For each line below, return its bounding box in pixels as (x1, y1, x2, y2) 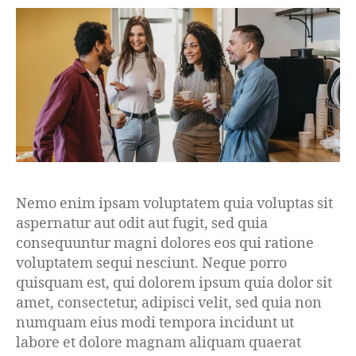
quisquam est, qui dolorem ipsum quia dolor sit (16, 273, 332, 292)
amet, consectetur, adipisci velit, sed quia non (16, 293, 322, 312)
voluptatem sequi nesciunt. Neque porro (16, 253, 287, 273)
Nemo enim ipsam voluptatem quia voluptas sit (16, 194, 333, 213)
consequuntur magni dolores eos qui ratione (16, 234, 314, 253)
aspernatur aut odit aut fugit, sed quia (16, 214, 268, 233)
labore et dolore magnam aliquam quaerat (16, 333, 301, 352)
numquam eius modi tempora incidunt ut (16, 313, 294, 332)
